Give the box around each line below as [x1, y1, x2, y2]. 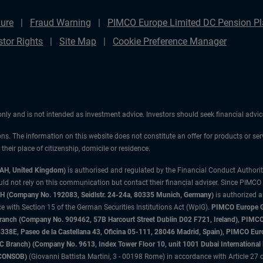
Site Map [59, 36, 96, 47]
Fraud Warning [30, 17, 91, 28]
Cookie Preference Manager [113, 36, 227, 47]
